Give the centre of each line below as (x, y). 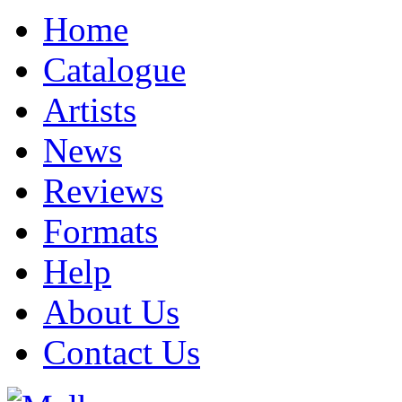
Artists (90, 109)
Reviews (103, 190)
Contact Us (122, 352)
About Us (111, 311)
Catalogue (114, 69)
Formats (100, 231)
